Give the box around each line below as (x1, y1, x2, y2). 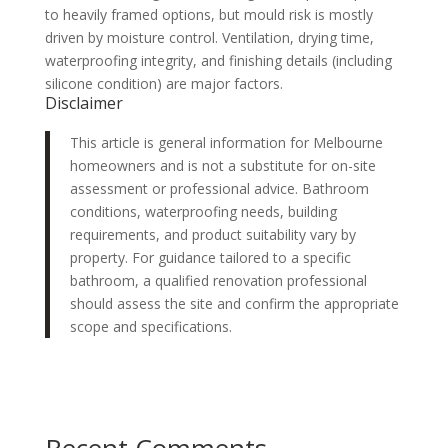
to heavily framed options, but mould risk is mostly (44, 4, 373, 24)
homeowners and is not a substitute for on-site (69, 155, 376, 175)
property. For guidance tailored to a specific (69, 247, 351, 267)
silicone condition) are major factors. (44, 73, 283, 93)
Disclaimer (44, 91, 123, 114)
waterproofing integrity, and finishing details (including (44, 50, 392, 70)
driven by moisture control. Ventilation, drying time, (44, 27, 374, 47)
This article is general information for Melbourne (69, 132, 383, 152)
